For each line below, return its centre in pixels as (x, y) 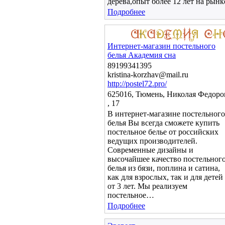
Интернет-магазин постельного (161, 46)
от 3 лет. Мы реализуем (147, 186)
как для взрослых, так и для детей (165, 177)
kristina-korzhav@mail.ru (148, 75)
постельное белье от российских (163, 132)
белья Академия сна (142, 55)
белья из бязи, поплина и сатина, (164, 168)
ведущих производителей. (152, 141)
